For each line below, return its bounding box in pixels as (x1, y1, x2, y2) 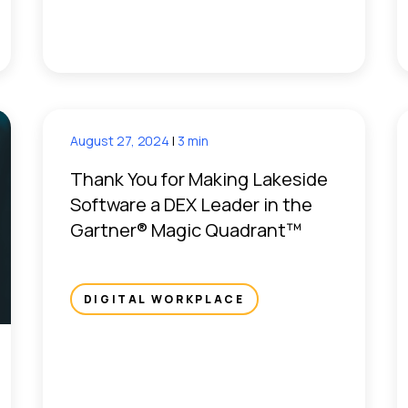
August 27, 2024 (69, 131, 173, 149)
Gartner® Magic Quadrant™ (69, 217, 302, 242)
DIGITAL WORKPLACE (83, 291, 245, 307)
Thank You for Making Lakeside (69, 166, 328, 191)
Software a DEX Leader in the (69, 191, 312, 217)
